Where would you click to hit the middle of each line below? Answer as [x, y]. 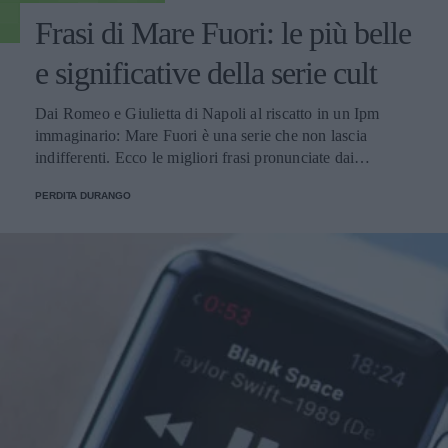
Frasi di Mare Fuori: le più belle [223, 33]
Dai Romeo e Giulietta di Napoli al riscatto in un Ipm [207, 113]
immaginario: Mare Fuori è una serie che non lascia [201, 135]
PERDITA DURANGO [83, 195]
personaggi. [73, 179]
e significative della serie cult [206, 73]
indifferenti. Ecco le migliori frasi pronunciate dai [195, 157]
